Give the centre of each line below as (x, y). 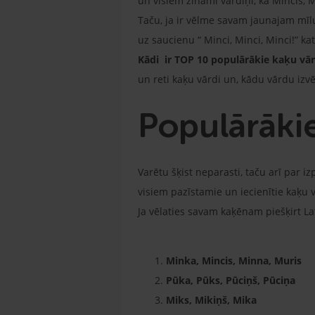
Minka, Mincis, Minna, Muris (235, 261)
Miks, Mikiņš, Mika (213, 300)
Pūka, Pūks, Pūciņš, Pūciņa (232, 280)
